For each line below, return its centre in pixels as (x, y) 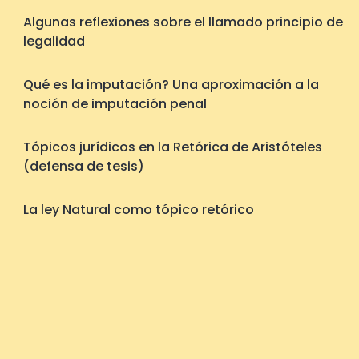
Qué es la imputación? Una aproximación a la (171, 85)
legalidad (54, 41)
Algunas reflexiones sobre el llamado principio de (183, 22)
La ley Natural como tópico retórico (139, 210)
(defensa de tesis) (84, 166)
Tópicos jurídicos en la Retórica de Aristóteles (173, 147)
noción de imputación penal (115, 104)
